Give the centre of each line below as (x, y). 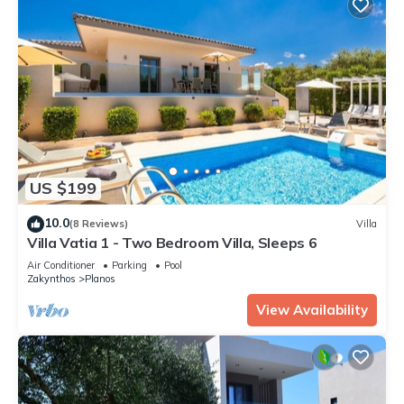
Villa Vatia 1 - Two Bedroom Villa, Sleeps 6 (172, 242)
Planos (100, 278)
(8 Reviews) (99, 224)
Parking (129, 265)
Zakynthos (51, 278)
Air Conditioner (61, 265)
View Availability (312, 309)
